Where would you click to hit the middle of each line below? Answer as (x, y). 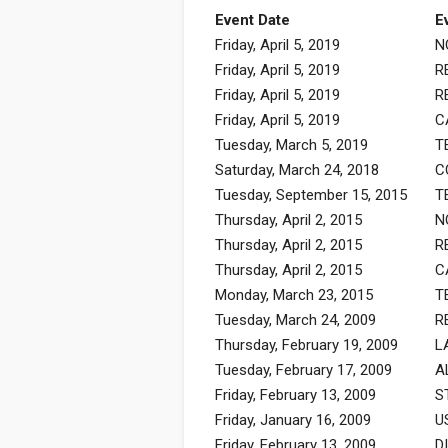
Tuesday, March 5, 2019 (291, 144)
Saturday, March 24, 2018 (297, 169)
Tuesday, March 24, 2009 (295, 319)
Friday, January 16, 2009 (293, 419)
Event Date (252, 19)
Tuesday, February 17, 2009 (303, 369)
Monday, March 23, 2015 (294, 294)
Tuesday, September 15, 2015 (311, 194)
